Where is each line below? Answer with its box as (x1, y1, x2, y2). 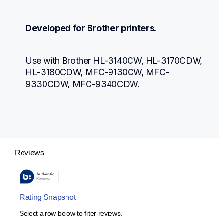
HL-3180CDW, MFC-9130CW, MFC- (25, 66, 169, 77)
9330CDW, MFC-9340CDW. (25, 78, 140, 89)
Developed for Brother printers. (25, 22, 157, 33)
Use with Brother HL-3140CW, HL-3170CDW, (25, 55, 202, 66)
